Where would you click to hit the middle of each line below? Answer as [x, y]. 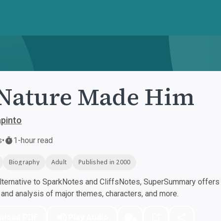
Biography [24, 162]
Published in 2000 [105, 162]
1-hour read [33, 140]
